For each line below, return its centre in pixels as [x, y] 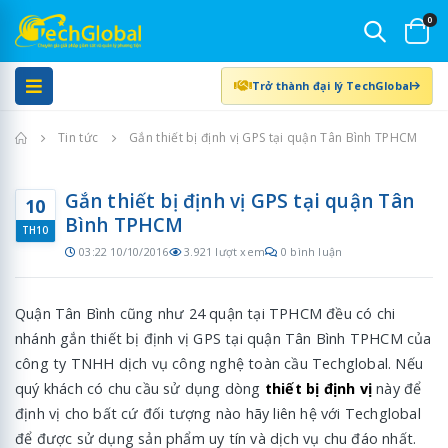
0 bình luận [311, 252]
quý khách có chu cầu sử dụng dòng [140, 388]
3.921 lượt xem [225, 252]
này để [397, 388]
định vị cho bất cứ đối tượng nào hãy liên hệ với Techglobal [218, 413]
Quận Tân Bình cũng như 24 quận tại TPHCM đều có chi [205, 313]
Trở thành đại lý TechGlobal [332, 85]
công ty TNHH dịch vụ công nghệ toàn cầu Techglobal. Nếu [219, 363]
